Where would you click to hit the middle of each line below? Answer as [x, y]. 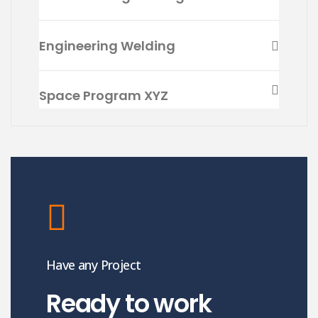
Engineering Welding [107, 45]
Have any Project [94, 265]
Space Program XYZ [104, 96]
